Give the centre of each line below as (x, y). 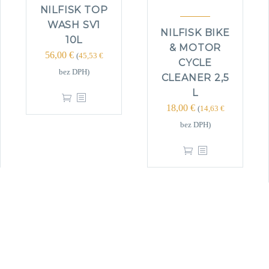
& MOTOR (195, 48)
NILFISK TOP (74, 10)
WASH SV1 (74, 25)
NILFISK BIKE (195, 33)
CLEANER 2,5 (195, 78)
